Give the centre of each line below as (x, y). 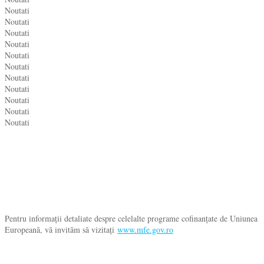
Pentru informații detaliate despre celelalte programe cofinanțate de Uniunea (131, 219)
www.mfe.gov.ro (145, 230)
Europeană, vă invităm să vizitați (61, 230)
